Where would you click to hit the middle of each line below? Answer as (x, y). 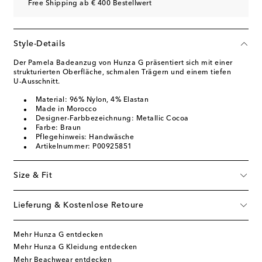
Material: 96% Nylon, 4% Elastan (92, 100)
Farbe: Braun (58, 128)
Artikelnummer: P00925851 (84, 146)
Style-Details (39, 44)
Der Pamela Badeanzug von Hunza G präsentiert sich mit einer (123, 63)
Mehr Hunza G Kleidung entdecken (75, 248)
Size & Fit (33, 175)
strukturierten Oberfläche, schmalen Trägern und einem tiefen (122, 72)
